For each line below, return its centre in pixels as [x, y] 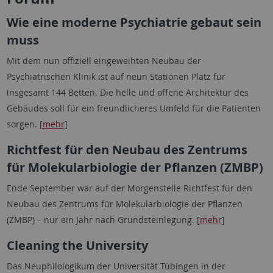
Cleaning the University [77, 245]
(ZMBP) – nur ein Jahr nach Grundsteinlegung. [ [103, 220]
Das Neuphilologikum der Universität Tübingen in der [116, 266]
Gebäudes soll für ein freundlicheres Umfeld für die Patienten [133, 108]
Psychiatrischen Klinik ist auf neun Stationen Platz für [116, 76]
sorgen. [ [24, 124]
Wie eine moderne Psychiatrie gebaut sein [134, 22]
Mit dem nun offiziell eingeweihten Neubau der [104, 61]
